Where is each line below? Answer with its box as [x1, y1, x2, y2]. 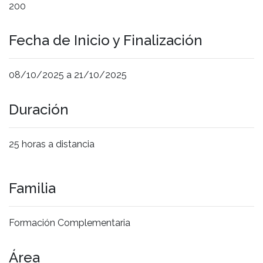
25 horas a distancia [9, 139, 95, 150]
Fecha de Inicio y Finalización [9, 32, 203, 49]
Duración [9, 101, 69, 119]
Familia [9, 179, 56, 197]
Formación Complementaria [9, 217, 130, 228]
